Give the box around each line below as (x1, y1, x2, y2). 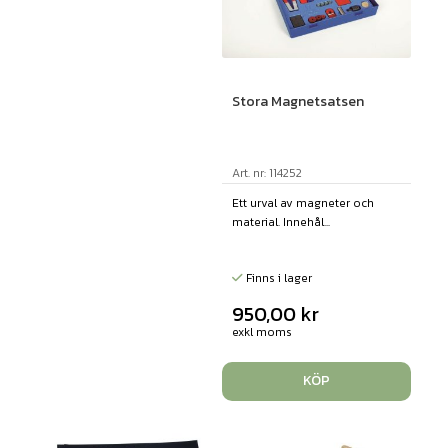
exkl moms (231, 322, 292, 341)
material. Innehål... (231, 212, 330, 231)
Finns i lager (242, 268, 312, 287)
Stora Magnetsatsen (231, 90, 364, 112)
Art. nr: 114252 (231, 163, 302, 182)
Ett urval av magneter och (231, 193, 374, 212)
